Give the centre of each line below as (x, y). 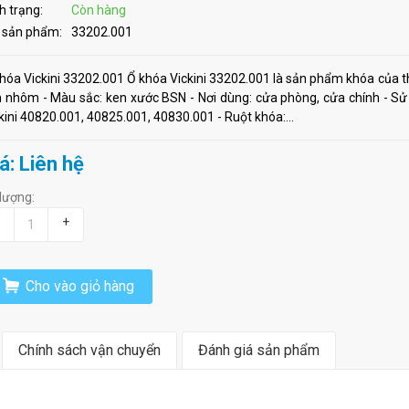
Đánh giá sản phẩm (259, 351)
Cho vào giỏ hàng (79, 287)
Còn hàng (99, 10)
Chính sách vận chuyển (89, 351)
